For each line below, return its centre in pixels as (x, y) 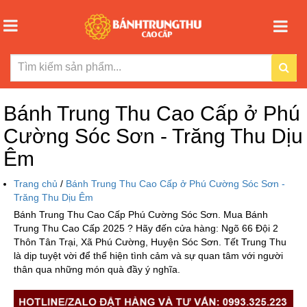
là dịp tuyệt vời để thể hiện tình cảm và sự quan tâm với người (148, 255)
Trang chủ (37, 183)
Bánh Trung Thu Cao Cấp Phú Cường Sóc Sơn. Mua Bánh (141, 214)
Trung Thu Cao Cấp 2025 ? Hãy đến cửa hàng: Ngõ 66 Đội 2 (146, 228)
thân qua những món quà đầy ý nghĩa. (97, 269)
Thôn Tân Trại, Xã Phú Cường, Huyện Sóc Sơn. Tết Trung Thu (150, 242)
